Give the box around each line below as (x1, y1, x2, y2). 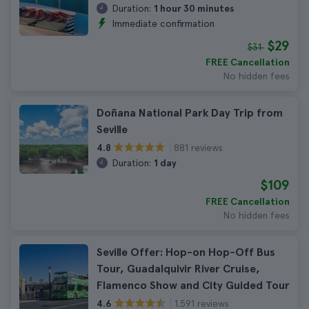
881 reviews (174, 141, 223, 153)
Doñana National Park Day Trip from (97, 106, 283, 119)
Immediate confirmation (112, 18, 215, 29)
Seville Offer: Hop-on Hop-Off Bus (97, 246, 275, 259)
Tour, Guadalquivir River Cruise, (97, 262, 260, 275)
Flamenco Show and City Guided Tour (97, 279, 290, 292)
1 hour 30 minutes (154, 3, 234, 14)
